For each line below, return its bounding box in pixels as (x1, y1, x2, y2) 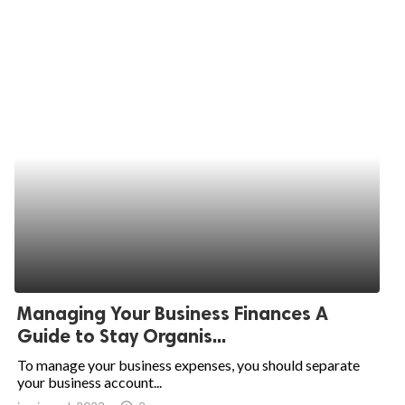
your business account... (17, 373, 162, 391)
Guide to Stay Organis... (17, 325, 226, 347)
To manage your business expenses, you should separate (17, 356, 360, 373)
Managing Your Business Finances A (17, 302, 328, 325)
